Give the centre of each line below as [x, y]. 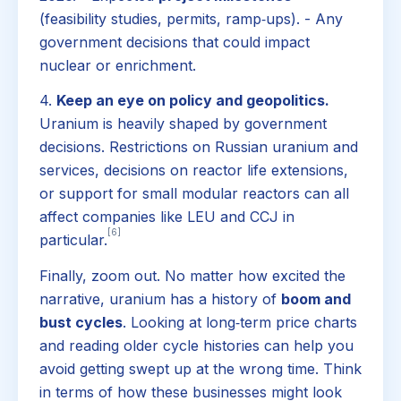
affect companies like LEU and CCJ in [167, 217]
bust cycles [81, 322]
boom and [316, 299]
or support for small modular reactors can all [194, 194]
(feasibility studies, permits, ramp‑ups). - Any [191, 18]
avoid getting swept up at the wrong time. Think [200, 368]
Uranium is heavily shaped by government [183, 124]
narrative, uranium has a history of [160, 299]
